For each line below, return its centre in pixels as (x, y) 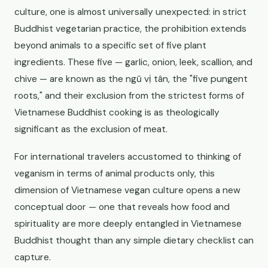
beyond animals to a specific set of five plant (110, 45)
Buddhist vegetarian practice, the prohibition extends (130, 29)
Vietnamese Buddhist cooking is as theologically (117, 112)
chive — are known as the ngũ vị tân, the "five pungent (131, 79)
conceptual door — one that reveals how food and (122, 207)
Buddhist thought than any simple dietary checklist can (134, 240)
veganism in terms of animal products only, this (115, 173)
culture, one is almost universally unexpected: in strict (130, 12)
